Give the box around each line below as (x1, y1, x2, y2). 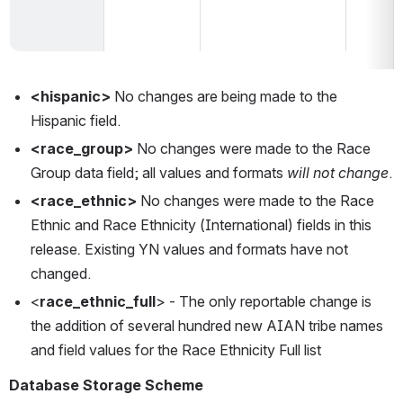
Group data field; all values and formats (31, 164, 287, 183)
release (31, 240, 77, 259)
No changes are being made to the (114, 87, 337, 106)
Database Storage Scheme (9, 376, 203, 395)
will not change (287, 164, 389, 183)
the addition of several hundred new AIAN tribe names (31, 317, 383, 336)
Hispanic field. (31, 112, 128, 130)
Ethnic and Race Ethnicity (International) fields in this (31, 216, 372, 235)
